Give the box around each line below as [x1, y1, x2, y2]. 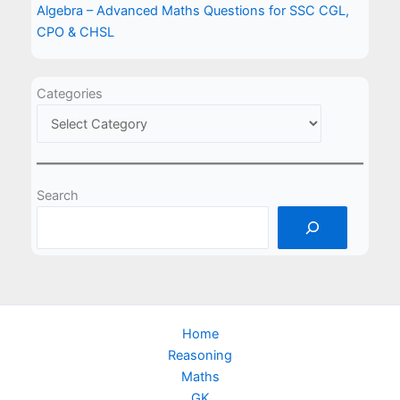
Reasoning [168, 346, 232, 363]
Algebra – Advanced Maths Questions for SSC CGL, [37, 2, 350, 19]
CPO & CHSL [37, 23, 115, 40]
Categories [37, 85, 104, 102]
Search [37, 187, 79, 204]
